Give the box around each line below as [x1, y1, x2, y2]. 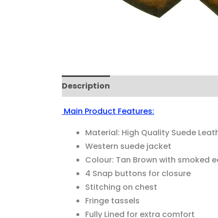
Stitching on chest [85, 181, 157, 193]
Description [61, 80, 110, 91]
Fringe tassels [85, 195, 140, 206]
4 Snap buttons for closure [85, 167, 191, 179]
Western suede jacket [85, 140, 171, 152]
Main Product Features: [61, 105, 154, 117]
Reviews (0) [119, 80, 168, 91]
